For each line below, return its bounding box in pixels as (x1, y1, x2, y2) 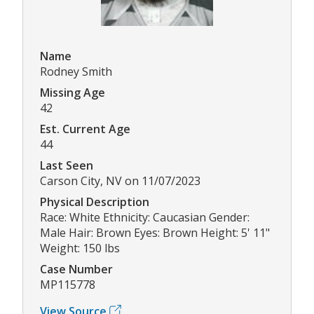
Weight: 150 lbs (40, 240, 120, 256)
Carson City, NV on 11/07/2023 (40, 172, 200, 189)
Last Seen (40, 157, 93, 173)
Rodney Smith (40, 63, 112, 79)
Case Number (40, 261, 113, 277)
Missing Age (40, 84, 105, 100)
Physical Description (40, 193, 149, 210)
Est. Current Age (40, 121, 130, 137)
